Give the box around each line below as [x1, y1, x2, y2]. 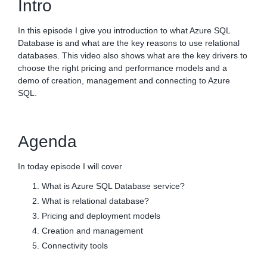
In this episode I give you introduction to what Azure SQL [18, 26, 230, 36]
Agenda [18, 132, 77, 151]
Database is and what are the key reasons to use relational [18, 38, 240, 48]
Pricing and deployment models [42, 211, 160, 221]
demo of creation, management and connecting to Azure [18, 76, 230, 86]
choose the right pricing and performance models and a [18, 63, 227, 73]
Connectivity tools [42, 241, 108, 251]
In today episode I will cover [18, 162, 122, 172]
